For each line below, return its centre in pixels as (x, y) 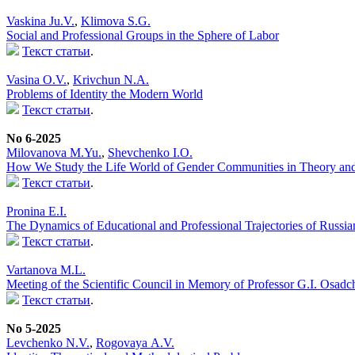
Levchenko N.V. (48, 342)
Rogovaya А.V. (135, 342)
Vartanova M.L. (46, 269)
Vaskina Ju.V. (40, 21)
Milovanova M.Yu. (54, 152)
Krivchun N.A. (111, 79)
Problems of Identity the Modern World (105, 94)
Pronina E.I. (36, 211)
